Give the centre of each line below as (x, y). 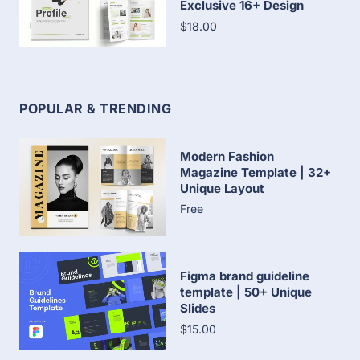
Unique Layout (222, 189)
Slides (198, 308)
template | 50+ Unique (246, 292)
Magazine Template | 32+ (256, 173)
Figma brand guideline (245, 276)
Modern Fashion (227, 157)
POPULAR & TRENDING (95, 109)
